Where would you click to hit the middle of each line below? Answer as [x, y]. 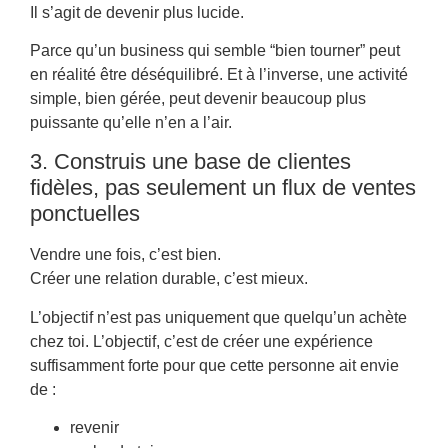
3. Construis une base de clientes [190, 162]
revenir [94, 428]
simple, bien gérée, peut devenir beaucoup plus [198, 99]
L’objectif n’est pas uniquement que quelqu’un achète [218, 317]
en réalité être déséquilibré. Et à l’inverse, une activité [219, 75]
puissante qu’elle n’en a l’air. [131, 123]
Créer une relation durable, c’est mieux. [169, 279]
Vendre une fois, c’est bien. [125, 255]
